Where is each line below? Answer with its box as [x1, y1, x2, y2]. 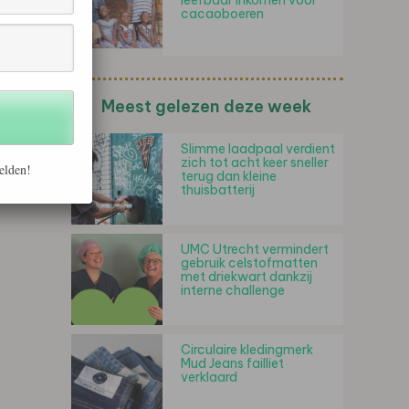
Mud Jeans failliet [181, 355, 284, 372]
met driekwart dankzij [181, 268, 312, 285]
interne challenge [181, 282, 285, 299]
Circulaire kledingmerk [181, 341, 313, 358]
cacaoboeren [181, 5, 264, 22]
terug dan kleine [181, 168, 277, 184]
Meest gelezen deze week [101, 96, 311, 117]
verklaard [181, 369, 237, 385]
